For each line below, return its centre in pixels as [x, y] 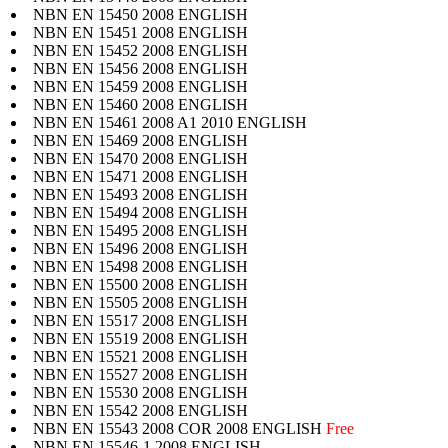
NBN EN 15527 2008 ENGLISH [140, 374]
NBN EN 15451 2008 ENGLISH [140, 32]
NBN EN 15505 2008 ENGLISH [140, 302]
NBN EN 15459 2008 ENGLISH [140, 86]
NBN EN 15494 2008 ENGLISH [140, 212]
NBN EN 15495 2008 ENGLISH [140, 230]
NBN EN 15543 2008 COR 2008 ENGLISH [179, 428]
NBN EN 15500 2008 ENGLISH [140, 284]
